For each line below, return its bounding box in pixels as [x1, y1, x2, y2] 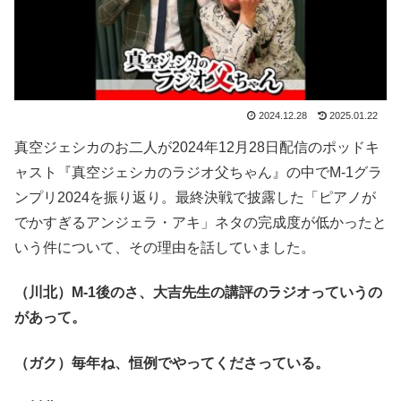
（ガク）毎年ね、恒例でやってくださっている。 [14, 354, 329, 371]
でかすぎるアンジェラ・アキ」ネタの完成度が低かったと [14, 214, 387, 230]
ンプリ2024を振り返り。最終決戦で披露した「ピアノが [14, 189, 376, 205]
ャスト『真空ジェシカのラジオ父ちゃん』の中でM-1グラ [14, 164, 382, 180]
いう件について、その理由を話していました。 [14, 239, 315, 255]
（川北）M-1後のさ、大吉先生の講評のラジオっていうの [14, 285, 382, 301]
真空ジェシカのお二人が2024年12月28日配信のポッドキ [14, 139, 380, 155]
